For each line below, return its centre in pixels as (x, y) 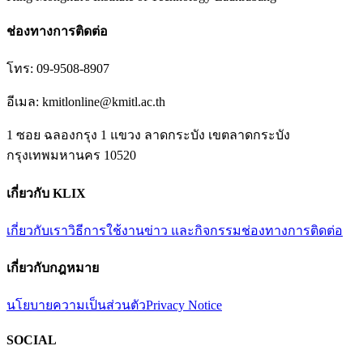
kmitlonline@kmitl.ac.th (104, 102)
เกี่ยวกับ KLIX (46, 193)
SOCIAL (32, 340)
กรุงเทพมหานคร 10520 (71, 156)
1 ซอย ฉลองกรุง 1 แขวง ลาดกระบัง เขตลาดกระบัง (148, 135)
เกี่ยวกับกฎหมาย (53, 268)
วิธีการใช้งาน (106, 230)
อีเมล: (24, 102)
